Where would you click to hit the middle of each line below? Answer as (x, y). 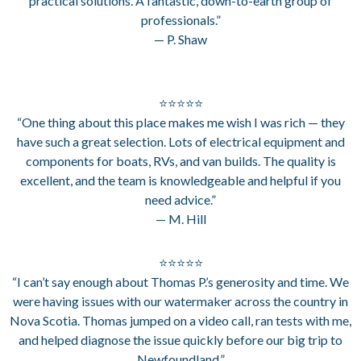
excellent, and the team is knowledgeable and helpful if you (180, 180)
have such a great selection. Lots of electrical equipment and (180, 141)
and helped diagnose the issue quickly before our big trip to (180, 339)
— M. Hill (180, 218)
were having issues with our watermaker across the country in (180, 301)
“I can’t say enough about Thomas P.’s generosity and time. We (180, 281)
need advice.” (180, 199)
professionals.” (180, 19)
